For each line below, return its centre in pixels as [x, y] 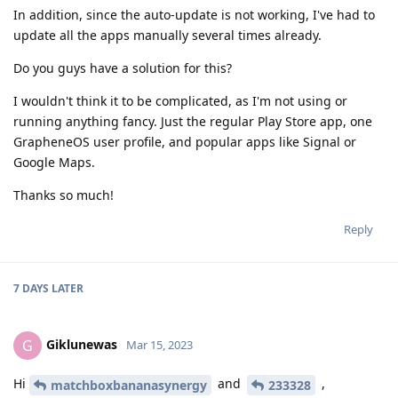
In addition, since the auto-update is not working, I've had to [194, 15]
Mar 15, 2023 [159, 345]
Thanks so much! [64, 195]
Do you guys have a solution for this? [123, 68]
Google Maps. [54, 163]
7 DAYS [31, 289]
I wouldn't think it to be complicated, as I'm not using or [180, 101]
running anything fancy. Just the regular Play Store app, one [193, 122]
